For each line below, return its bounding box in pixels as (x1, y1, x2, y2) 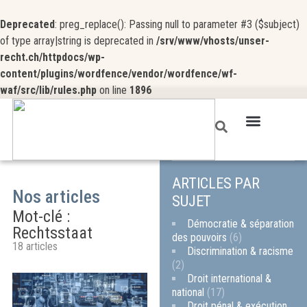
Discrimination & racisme (187, 244, 294, 258)
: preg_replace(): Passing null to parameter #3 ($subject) (55, 18, 299, 31)
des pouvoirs (172, 230, 228, 244)
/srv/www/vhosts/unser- (156, 34, 269, 47)
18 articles (12, 240, 58, 253)
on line (97, 84, 130, 97)
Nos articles (12, 186, 100, 207)
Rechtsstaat (12, 223, 93, 243)
